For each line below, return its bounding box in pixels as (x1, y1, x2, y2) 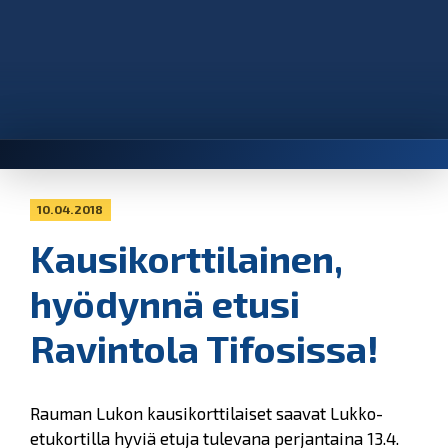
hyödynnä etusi (30, 281, 300, 327)
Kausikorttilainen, (30, 236, 343, 282)
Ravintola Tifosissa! (30, 326, 379, 372)
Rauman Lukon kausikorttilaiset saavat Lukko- (30, 403, 383, 424)
